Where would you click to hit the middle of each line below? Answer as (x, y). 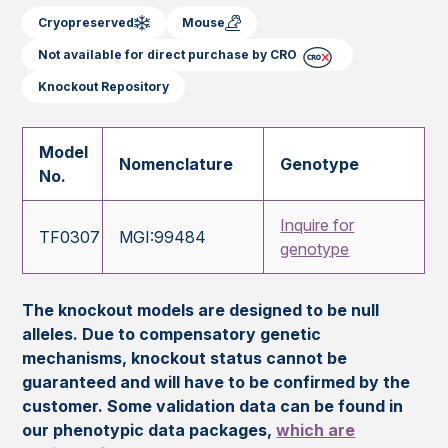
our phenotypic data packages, (149, 430)
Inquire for (317, 225)
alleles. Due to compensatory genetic (172, 334)
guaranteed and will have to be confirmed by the (216, 382)
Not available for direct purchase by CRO (168, 55)
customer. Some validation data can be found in (213, 406)
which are (316, 430)
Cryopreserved (86, 23)
